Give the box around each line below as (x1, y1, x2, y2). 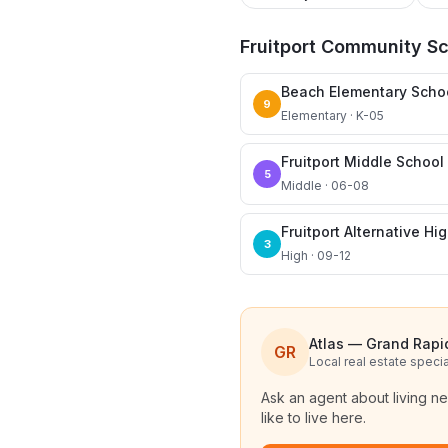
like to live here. (261, 409, 366, 426)
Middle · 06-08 (281, 178, 369, 193)
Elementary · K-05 (281, 108, 384, 123)
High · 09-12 (281, 248, 351, 263)
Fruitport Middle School (281, 153, 444, 170)
